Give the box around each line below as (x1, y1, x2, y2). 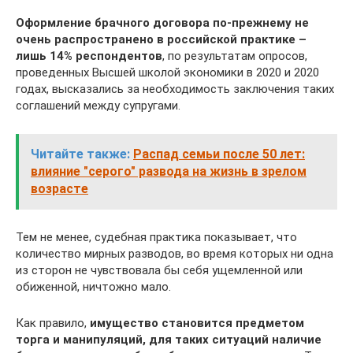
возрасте (31, 181, 88, 196)
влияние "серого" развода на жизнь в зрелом (31, 164, 307, 179)
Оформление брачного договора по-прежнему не (16, 16, 309, 30)
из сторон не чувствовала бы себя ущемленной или (16, 263, 303, 277)
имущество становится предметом (90, 316, 304, 330)
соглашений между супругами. (16, 98, 180, 113)
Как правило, (16, 316, 90, 330)
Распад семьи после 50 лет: (133, 147, 305, 162)
